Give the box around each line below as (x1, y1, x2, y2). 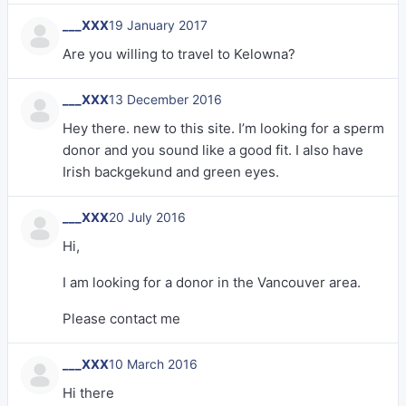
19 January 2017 (109, 17, 208, 33)
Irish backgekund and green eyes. (63, 163, 279, 180)
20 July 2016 (109, 209, 186, 225)
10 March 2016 (109, 356, 198, 372)
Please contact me (63, 310, 180, 327)
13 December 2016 (109, 92, 222, 107)
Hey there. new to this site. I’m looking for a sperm (63, 120, 384, 137)
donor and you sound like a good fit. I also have (63, 141, 363, 159)
